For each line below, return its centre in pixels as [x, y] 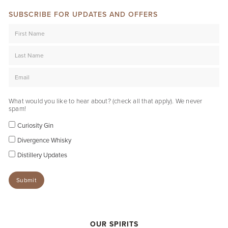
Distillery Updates [42, 155]
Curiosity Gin [35, 125]
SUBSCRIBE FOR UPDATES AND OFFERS [83, 14]
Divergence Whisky [44, 140]
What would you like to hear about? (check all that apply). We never [106, 101]
